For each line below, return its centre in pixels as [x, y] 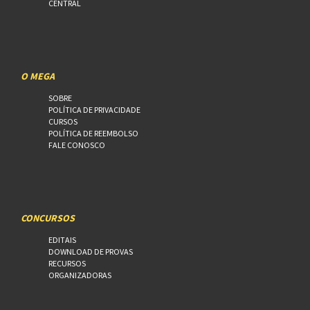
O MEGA [38, 76]
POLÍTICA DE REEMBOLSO [93, 133]
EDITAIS [62, 239]
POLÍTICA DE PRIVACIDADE [94, 109]
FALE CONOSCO [77, 145]
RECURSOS [67, 263]
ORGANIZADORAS [80, 275]
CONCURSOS [48, 218]
